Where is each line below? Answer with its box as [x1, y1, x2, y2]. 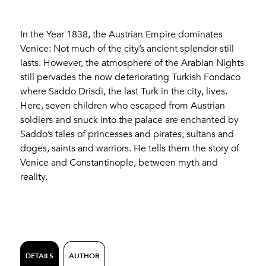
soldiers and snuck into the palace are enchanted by [20, 113, 239, 126]
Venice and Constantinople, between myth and [20, 156, 218, 169]
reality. [20, 170, 48, 183]
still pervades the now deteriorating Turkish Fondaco [20, 71, 241, 83]
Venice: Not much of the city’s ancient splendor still [20, 42, 235, 55]
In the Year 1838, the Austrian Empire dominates [20, 28, 223, 40]
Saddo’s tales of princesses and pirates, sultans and [20, 128, 235, 140]
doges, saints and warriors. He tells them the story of [20, 142, 240, 154]
